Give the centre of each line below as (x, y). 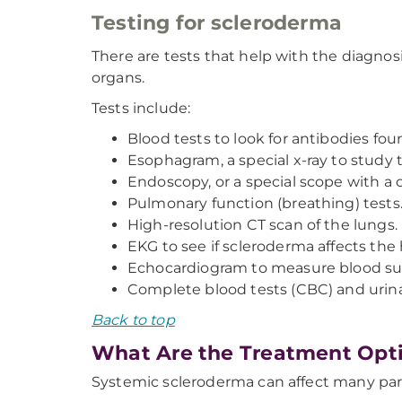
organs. (118, 78)
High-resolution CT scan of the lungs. (262, 225)
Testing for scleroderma (217, 23)
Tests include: (141, 108)
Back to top (133, 320)
